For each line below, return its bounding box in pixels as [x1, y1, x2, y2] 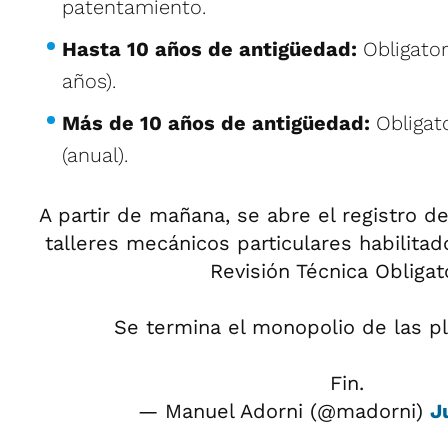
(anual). [62, 142, 128, 167]
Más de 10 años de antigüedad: [62, 110, 370, 135]
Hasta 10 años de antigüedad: [62, 36, 357, 61]
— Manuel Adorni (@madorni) [137, 398, 430, 423]
